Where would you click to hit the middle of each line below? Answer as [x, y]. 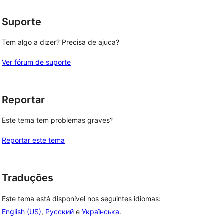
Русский [59, 211]
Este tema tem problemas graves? [57, 120]
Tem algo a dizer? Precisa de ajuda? [61, 42]
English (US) [22, 211]
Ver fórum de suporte [36, 62]
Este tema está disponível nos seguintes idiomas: [81, 198]
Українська [101, 211]
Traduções [28, 178]
